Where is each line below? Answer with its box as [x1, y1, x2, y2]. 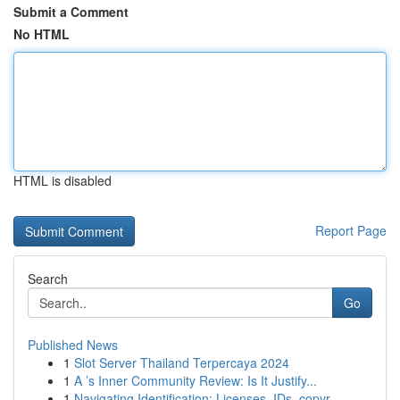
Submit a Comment [13, 3, 129, 21]
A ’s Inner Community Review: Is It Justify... [74, 371, 317, 389]
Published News [28, 336, 118, 354]
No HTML [13, 25, 70, 43]
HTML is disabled [13, 171, 112, 189]
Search [28, 270, 68, 287]
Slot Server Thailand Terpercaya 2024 [74, 354, 289, 371]
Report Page [315, 221, 387, 239]
